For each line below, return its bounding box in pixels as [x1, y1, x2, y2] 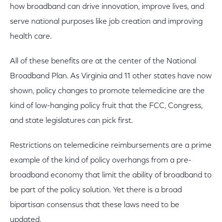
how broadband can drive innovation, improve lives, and [10, 3, 204, 11]
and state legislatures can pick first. [10, 117, 133, 125]
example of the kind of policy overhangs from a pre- [10, 157, 191, 165]
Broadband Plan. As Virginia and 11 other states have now [10, 72, 212, 80]
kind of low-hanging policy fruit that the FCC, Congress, [10, 102, 203, 110]
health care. [10, 33, 52, 41]
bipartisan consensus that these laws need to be [10, 201, 179, 209]
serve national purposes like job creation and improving [10, 18, 203, 26]
